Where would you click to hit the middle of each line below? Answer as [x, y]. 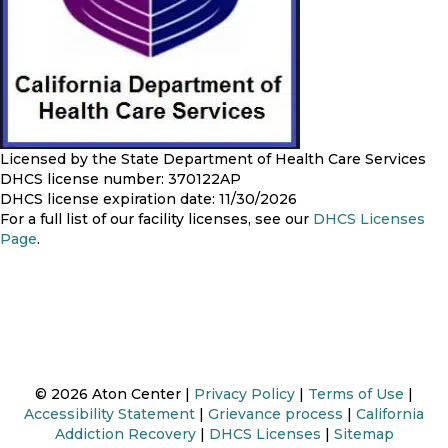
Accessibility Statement [109, 414]
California [390, 414]
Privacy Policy [244, 394]
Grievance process [275, 414]
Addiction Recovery [125, 434]
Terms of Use [356, 394]
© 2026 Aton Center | [114, 394]
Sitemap [363, 434]
